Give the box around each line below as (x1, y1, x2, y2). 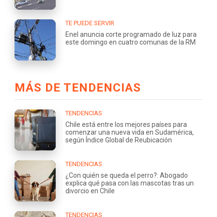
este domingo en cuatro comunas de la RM (65, 38, 196, 46)
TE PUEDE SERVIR (65, 19, 114, 27)
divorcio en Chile (65, 186, 115, 195)
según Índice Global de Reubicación (65, 136, 172, 144)
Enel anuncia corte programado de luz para (65, 30, 197, 38)
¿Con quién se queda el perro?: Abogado (65, 171, 188, 179)
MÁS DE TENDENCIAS (15, 80, 141, 94)
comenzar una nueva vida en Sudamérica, (65, 128, 194, 136)
